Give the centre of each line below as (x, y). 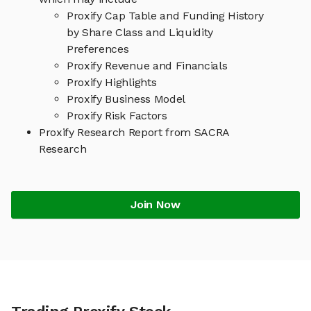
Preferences (98, 49)
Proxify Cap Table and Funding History (166, 16)
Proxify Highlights (112, 83)
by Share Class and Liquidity (140, 33)
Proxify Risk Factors (117, 116)
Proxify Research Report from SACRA (135, 133)
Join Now (155, 205)
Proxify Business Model (126, 99)
